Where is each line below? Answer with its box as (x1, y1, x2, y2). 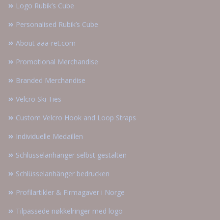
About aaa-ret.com (16, 38, 76, 48)
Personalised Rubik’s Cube (16, 20, 98, 29)
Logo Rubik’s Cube (16, 1, 74, 11)
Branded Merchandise (16, 76, 85, 85)
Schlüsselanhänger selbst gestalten (16, 150, 127, 160)
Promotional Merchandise (16, 57, 98, 67)
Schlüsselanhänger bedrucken (16, 169, 110, 179)
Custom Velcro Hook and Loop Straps (16, 113, 136, 123)
